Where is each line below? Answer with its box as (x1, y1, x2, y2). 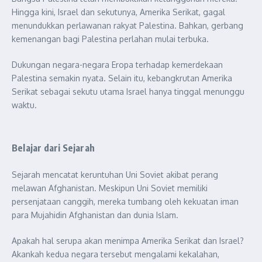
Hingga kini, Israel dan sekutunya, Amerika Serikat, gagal (12, 7, 225, 17)
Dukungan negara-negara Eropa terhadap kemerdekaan (12, 60, 223, 70)
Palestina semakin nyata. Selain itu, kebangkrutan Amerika (12, 73, 232, 83)
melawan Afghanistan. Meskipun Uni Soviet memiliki (12, 183, 208, 193)
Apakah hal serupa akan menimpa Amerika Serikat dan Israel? (12, 236, 244, 246)
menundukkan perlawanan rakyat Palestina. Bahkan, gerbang (12, 20, 243, 30)
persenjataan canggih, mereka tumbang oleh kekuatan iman (12, 196, 239, 206)
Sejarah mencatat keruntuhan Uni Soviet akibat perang (12, 170, 218, 180)
